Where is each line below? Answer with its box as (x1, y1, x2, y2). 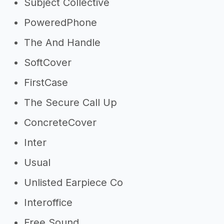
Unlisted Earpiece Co (24, 176, 123, 188)
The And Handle (24, 36, 100, 48)
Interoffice (24, 196, 72, 208)
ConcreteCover (24, 116, 96, 128)
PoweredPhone (24, 16, 97, 28)
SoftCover (24, 56, 71, 68)
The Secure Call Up (24, 96, 117, 108)
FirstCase (24, 76, 68, 88)
